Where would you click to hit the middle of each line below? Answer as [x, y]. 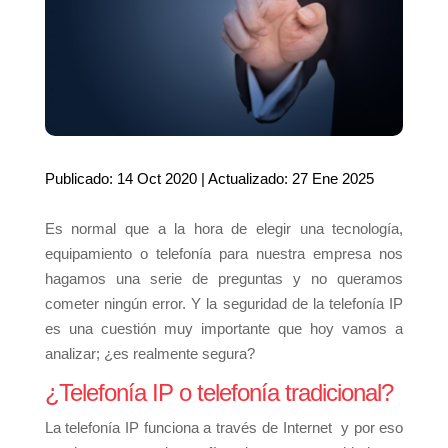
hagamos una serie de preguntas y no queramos [224, 279]
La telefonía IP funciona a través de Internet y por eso [224, 428]
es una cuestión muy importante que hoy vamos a [224, 329]
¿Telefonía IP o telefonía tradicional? [218, 393]
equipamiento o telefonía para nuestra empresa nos [224, 254]
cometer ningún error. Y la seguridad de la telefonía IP [224, 304]
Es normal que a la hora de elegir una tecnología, [224, 229]
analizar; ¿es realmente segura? [153, 354]
